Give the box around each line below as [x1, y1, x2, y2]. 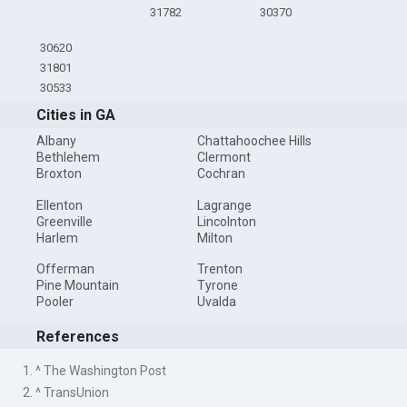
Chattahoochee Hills [196, 134, 312, 149]
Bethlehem [36, 150, 101, 165]
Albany [36, 134, 77, 149]
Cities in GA [36, 106, 116, 124]
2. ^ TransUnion [23, 384, 110, 400]
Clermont [196, 150, 251, 165]
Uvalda [196, 294, 236, 310]
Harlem [36, 230, 79, 245]
